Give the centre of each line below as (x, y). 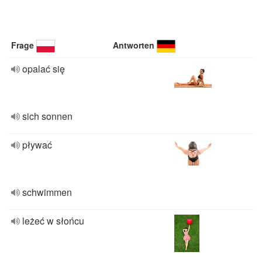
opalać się (44, 69)
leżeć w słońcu (53, 221)
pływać (37, 145)
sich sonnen (47, 116)
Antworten (134, 45)
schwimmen (47, 192)
